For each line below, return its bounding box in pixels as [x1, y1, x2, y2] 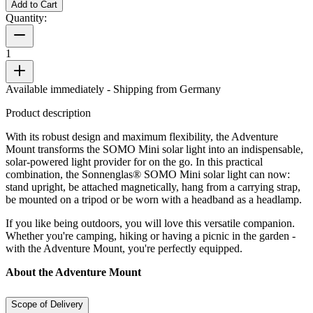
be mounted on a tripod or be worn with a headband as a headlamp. [6, 193, 302, 205]
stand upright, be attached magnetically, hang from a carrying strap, [6, 180, 300, 193]
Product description [6, 106, 91, 119]
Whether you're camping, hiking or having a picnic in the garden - [6, 229, 296, 242]
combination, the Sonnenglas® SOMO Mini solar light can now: [6, 168, 290, 180]
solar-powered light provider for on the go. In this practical [6, 155, 263, 168]
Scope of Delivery [11, 298, 83, 310]
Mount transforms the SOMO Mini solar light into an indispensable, [6, 143, 303, 155]
